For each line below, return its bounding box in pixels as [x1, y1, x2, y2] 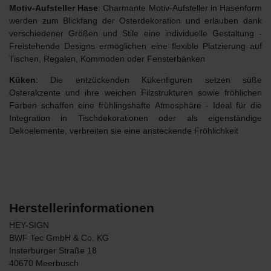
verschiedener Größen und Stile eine [9, 28, 165, 38]
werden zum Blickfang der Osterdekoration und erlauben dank [9, 15, 262, 25]
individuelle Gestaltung [165, 28, 254, 38]
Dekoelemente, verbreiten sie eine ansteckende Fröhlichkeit [9, 125, 238, 135]
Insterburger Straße [9, 245, 85, 255]
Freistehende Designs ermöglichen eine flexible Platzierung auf [9, 41, 262, 51]
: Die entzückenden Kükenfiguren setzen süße [36, 74, 262, 85]
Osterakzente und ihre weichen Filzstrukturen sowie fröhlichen [9, 87, 262, 97]
